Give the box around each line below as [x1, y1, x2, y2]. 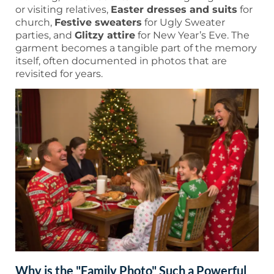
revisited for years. [15, 67, 103, 80]
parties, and [15, 29, 75, 41]
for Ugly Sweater [142, 16, 225, 28]
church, [15, 16, 54, 28]
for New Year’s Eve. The [135, 29, 250, 41]
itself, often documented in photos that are [15, 54, 227, 67]
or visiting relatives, [15, 3, 111, 15]
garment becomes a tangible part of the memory [15, 42, 257, 54]
